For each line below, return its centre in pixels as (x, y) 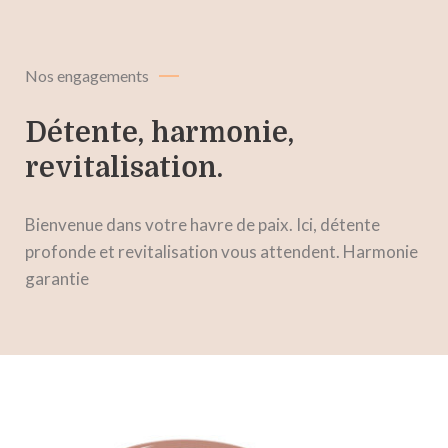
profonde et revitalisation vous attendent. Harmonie (221, 252)
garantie (57, 279)
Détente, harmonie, (159, 133)
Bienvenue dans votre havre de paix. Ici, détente (202, 225)
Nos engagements (87, 76)
